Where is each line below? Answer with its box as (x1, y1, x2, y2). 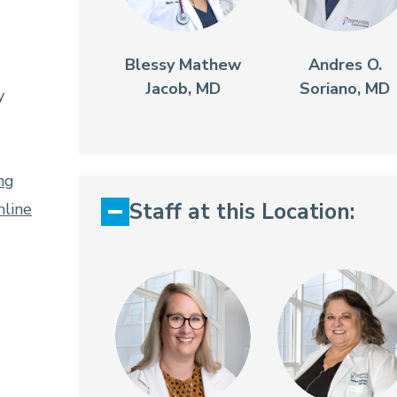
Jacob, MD (145, 77, 222, 99)
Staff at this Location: (128, 196, 355, 227)
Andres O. (307, 53, 382, 75)
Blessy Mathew (125, 53, 242, 75)
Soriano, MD (300, 77, 391, 99)
